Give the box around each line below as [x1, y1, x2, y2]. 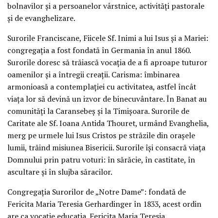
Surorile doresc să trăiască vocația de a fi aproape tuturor [7, 57, 207, 68]
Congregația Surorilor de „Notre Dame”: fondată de [7, 186, 186, 198]
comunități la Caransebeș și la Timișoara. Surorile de [7, 106, 189, 117]
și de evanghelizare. [7, 13, 75, 24]
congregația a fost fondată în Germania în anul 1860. [7, 45, 191, 56]
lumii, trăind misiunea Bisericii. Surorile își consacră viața [7, 142, 205, 153]
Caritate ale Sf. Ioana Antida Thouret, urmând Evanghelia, [7, 118, 209, 129]
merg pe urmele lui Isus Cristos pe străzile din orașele [7, 130, 195, 141]
